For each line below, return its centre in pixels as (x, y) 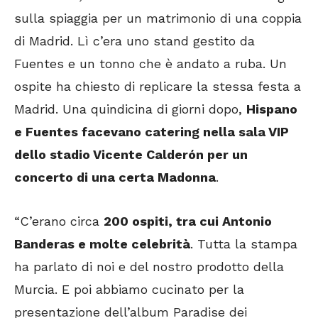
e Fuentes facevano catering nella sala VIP (152, 131)
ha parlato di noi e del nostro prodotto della (149, 266)
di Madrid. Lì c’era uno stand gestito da (135, 40)
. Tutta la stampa (244, 243)
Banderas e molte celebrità (102, 243)
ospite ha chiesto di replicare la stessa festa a (158, 86)
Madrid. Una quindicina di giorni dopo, (130, 109)
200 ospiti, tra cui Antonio (188, 221)
